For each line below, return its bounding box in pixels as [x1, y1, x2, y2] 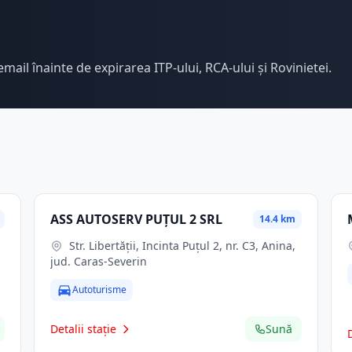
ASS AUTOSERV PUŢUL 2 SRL [49, 211, 222, 228]
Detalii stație [49, 321, 116, 336]
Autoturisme [71, 283, 126, 296]
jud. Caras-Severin [49, 254, 147, 269]
